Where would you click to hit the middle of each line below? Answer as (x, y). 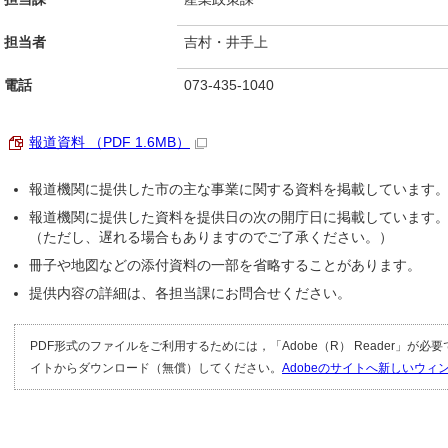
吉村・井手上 (226, 42)
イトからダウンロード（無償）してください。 (156, 368)
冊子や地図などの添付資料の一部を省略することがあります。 (225, 265)
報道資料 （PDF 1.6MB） (109, 142)
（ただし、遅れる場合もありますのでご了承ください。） (211, 237)
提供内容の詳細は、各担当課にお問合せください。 (190, 293)
